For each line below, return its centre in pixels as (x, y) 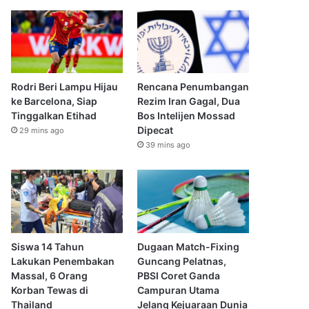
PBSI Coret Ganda (178, 275)
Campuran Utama (178, 290)
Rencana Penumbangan (193, 87)
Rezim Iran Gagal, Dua (188, 101)
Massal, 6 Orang (50, 275)
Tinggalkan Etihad (54, 116)
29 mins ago (42, 131)
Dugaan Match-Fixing (188, 246)
